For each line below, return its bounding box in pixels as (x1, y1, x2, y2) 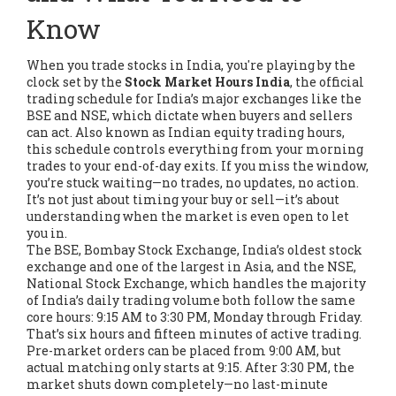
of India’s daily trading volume (27, 292, 220, 309)
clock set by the (27, 73, 125, 91)
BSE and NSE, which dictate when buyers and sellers (27, 107, 353, 125)
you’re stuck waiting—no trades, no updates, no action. (27, 174, 359, 192)
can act (27, 124, 70, 141)
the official (295, 73, 364, 91)
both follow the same (220, 292, 355, 309)
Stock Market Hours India (125, 73, 290, 91)
